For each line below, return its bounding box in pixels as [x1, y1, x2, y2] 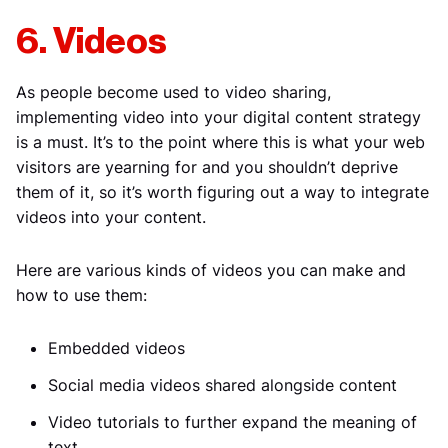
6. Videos [16, 23, 167, 60]
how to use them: [16, 284, 147, 305]
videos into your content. [16, 206, 206, 227]
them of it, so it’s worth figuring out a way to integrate [16, 181, 429, 202]
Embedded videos [48, 337, 185, 358]
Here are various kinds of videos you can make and [16, 259, 406, 280]
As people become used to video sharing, [16, 81, 331, 102]
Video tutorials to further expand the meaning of [48, 411, 417, 432]
